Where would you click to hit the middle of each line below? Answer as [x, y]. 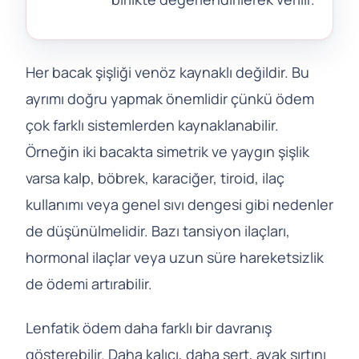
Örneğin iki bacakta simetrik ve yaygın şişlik [167, 151]
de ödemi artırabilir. [89, 284]
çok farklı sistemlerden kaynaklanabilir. [152, 125]
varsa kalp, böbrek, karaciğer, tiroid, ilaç [155, 178]
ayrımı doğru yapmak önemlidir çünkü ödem [170, 99]
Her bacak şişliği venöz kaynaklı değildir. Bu [167, 72]
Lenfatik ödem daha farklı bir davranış [149, 328]
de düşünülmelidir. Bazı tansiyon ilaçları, [158, 231]
